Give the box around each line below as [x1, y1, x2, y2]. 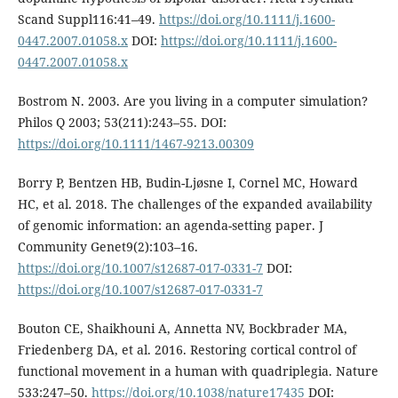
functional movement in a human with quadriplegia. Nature [17, 362, 378, 379]
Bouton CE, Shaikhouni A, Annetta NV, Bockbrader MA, [17, 320, 347, 337]
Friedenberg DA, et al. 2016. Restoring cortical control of [17, 341, 356, 358]
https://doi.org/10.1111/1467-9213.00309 [17, 134, 254, 152]
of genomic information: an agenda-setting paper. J [17, 216, 323, 234]
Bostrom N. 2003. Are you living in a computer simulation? [17, 92, 368, 109]
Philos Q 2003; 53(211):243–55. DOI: [17, 113, 227, 131]
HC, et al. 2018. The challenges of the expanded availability [17, 195, 372, 212]
